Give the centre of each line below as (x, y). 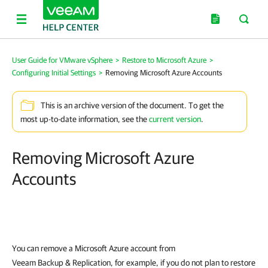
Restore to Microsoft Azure (164, 60)
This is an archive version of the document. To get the (132, 106)
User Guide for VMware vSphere (62, 60)
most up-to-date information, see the (85, 119)
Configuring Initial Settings (54, 73)
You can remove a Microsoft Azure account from (94, 248)
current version (175, 119)
